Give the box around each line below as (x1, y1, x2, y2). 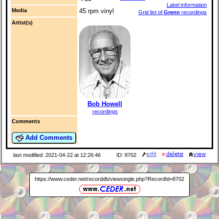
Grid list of (138, 9, 164, 16)
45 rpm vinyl (79, 7, 114, 15)
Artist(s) (12, 20, 33, 26)
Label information (167, 2, 207, 8)
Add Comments (23, 133, 72, 141)
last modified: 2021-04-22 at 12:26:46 (13, 152, 101, 158)
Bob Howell (88, 100, 122, 108)
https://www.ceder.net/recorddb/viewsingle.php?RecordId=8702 (35, 175, 184, 182)
